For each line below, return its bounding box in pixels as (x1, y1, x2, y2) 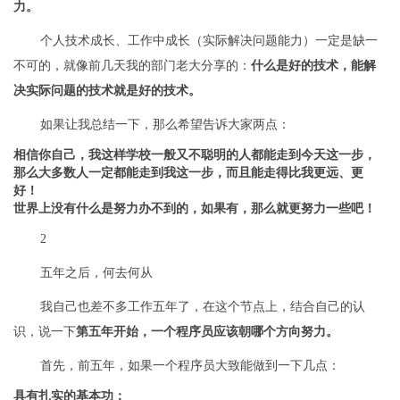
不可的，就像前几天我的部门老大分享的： (13, 58, 251, 72)
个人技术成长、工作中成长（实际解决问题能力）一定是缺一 (40, 33, 378, 47)
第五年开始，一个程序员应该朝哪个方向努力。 (76, 324, 338, 338)
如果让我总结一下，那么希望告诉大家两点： (40, 117, 290, 131)
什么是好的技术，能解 (251, 58, 376, 72)
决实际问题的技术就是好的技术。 (13, 83, 201, 97)
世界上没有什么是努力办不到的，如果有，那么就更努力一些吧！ (13, 201, 376, 215)
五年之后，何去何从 (40, 265, 153, 279)
